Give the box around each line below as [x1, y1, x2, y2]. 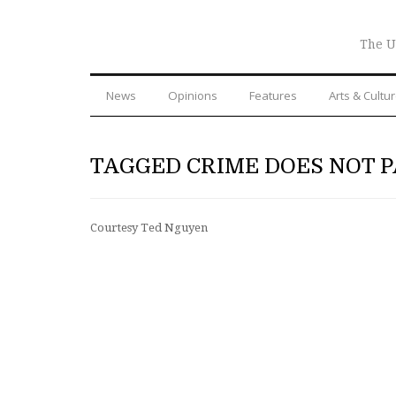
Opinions [168, 87, 217, 103]
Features [249, 87, 297, 103]
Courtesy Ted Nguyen [90, 220, 208, 234]
